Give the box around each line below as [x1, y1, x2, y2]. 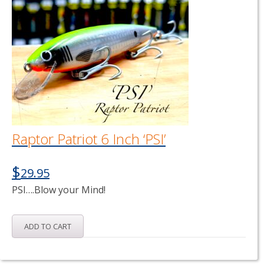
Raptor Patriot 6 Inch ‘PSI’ [12, 129, 166, 148]
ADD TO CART [24, 221, 71, 232]
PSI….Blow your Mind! [12, 183, 105, 196]
